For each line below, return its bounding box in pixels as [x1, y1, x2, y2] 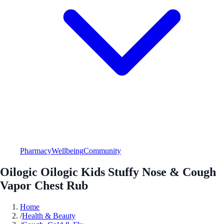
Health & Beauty [22, 211, 75, 220]
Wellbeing [51, 146, 83, 155]
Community [83, 146, 121, 155]
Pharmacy [20, 146, 51, 155]
